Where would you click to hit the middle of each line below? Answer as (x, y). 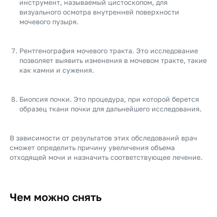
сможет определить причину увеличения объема (92, 147)
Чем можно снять (56, 197)
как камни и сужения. (57, 70)
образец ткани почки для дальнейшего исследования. (110, 109)
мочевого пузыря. (49, 22)
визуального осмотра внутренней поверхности (99, 12)
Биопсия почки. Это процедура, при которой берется (109, 99)
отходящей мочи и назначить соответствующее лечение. (106, 157)
